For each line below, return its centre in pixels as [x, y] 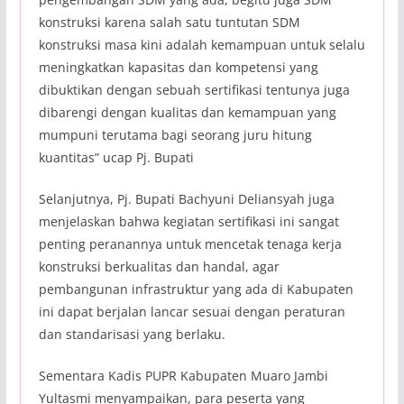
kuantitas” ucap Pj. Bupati [116, 158]
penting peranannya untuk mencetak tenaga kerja [190, 244]
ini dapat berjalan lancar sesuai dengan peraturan [192, 312]
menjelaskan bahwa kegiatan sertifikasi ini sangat [188, 222]
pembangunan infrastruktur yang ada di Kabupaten [196, 289]
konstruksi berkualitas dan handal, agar [159, 267]
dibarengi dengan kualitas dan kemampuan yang [187, 113]
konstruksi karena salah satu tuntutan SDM [169, 23]
